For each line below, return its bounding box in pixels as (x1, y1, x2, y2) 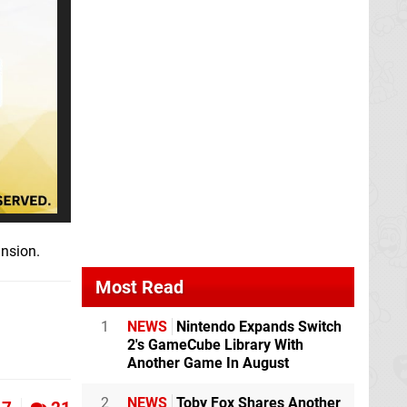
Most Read (95, 276, 184, 298)
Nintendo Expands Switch (173, 318, 342, 335)
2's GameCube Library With (127, 336, 303, 353)
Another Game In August (127, 354, 289, 372)
